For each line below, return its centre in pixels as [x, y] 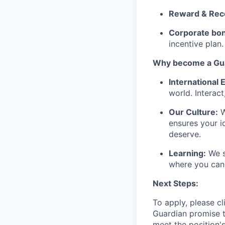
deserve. [185, 134]
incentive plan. [196, 44]
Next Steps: [176, 183]
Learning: [187, 153]
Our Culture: [193, 112]
